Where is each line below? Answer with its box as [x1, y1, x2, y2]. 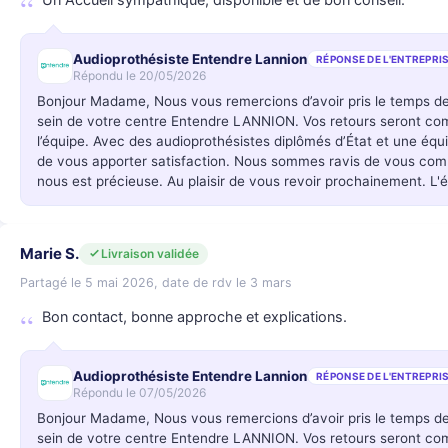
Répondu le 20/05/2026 [73, 67, 206, 83]
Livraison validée [101, 245, 199, 261]
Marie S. [20, 244, 79, 263]
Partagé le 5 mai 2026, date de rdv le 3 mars [20, 275, 292, 290]
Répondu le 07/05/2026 [73, 384, 206, 400]
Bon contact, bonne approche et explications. [42, 308, 347, 326]
